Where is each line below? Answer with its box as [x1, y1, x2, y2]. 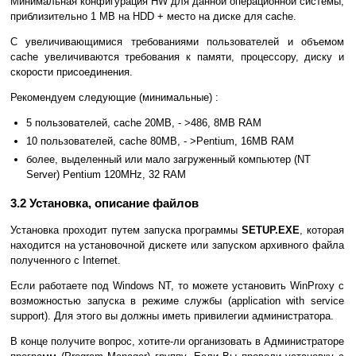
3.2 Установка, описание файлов [10, 196, 199, 211]
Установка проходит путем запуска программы [10, 224, 242, 237]
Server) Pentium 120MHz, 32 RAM [26, 168, 186, 181]
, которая [300, 224, 345, 237]
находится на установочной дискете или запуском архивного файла [10, 239, 344, 252]
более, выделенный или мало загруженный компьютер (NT [26, 153, 311, 166]
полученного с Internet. [10, 254, 121, 267]
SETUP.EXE [242, 224, 300, 237]
